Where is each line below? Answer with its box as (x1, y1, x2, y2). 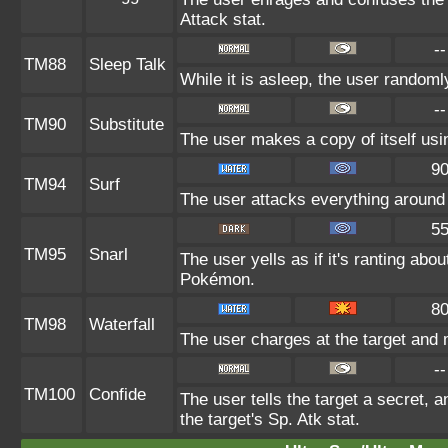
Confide (89, 385, 146, 404)
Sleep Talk (89, 55, 166, 74)
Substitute (89, 115, 164, 134)
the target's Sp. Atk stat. (180, 410, 360, 429)
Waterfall (89, 315, 155, 334)
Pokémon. (180, 270, 255, 289)
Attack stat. (180, 10, 266, 29)
